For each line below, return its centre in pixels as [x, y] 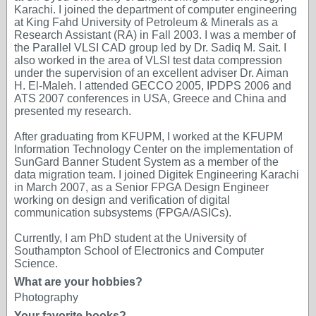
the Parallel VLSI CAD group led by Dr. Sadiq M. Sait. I [150, 48]
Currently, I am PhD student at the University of [130, 238]
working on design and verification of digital [122, 200]
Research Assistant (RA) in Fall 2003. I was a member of [155, 35]
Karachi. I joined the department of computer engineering [156, 10]
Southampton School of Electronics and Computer [139, 251]
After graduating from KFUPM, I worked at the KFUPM [148, 136]
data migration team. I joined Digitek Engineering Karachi [157, 175]
